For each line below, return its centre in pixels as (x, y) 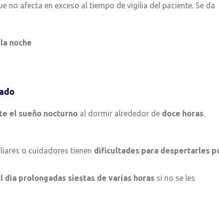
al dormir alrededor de (120, 114)
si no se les (175, 178)
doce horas (183, 114)
